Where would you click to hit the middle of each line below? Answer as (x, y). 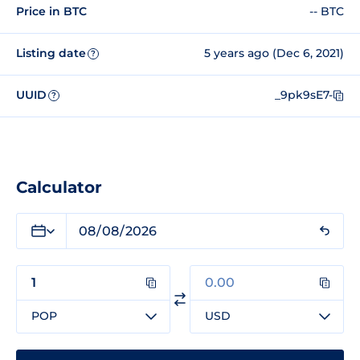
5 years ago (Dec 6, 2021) (274, 53)
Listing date (51, 53)
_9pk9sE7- (304, 95)
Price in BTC (51, 12)
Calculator (59, 187)
